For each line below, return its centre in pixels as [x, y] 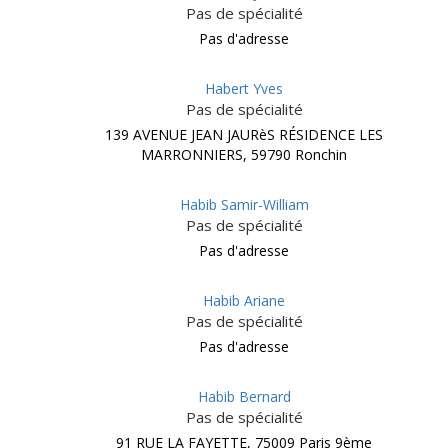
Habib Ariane [244, 300]
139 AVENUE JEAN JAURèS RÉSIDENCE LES [244, 134]
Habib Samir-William [244, 204]
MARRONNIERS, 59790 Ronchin [244, 154]
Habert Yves [244, 88]
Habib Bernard [244, 396]
